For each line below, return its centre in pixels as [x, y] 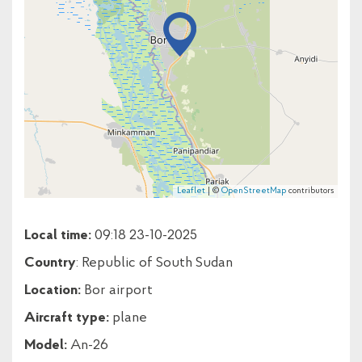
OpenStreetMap [254, 191]
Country [50, 263]
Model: [46, 345]
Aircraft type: [68, 318]
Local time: [59, 236]
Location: [53, 290]
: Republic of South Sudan [154, 263]
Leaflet [191, 191]
